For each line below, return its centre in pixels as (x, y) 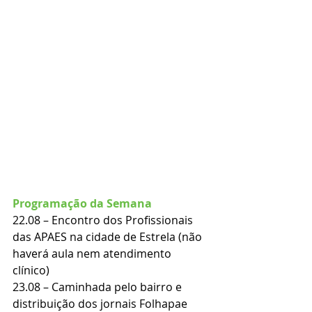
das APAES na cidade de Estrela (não (109, 237)
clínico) (31, 271)
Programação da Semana (82, 204)
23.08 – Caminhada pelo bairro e (99, 287)
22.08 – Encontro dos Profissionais (104, 220)
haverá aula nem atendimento (93, 254)
